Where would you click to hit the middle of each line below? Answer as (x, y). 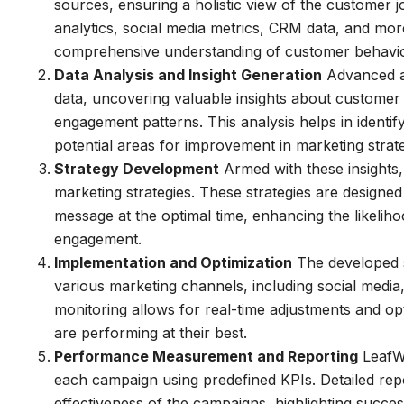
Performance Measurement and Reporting (206, 356)
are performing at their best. (151, 333)
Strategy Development (137, 169)
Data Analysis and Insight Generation (188, 75)
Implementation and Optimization (173, 262)
